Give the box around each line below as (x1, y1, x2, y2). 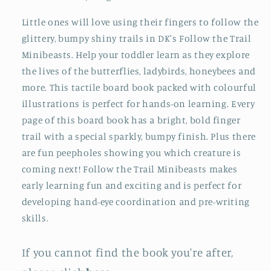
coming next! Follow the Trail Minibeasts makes (21, 163, 238, 175)
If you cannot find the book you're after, (21, 245, 233, 260)
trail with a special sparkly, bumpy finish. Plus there (21, 131, 256, 143)
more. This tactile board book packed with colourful (21, 82, 256, 94)
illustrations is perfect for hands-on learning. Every (21, 98, 255, 110)
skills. (21, 212, 49, 224)
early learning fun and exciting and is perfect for (21, 180, 242, 192)
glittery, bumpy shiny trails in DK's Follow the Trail (21, 33, 252, 45)
